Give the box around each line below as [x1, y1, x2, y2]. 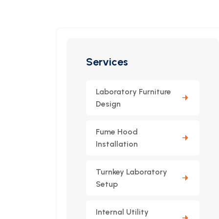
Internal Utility [96, 207, 149, 217]
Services [86, 55, 128, 68]
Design [96, 99, 121, 109]
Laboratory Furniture [96, 87, 171, 96]
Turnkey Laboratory [96, 167, 167, 176]
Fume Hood [96, 127, 138, 136]
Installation [96, 139, 138, 149]
